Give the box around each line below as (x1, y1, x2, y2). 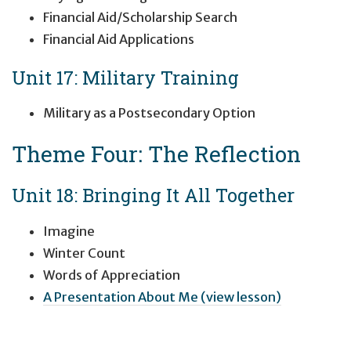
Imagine (43, 223, 95, 239)
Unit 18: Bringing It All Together (12, 183, 295, 208)
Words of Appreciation (43, 266, 180, 283)
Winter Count (43, 244, 125, 261)
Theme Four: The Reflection (12, 139, 301, 169)
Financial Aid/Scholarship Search (43, 9, 237, 25)
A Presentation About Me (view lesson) (43, 288, 281, 305)
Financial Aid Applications (43, 31, 194, 47)
